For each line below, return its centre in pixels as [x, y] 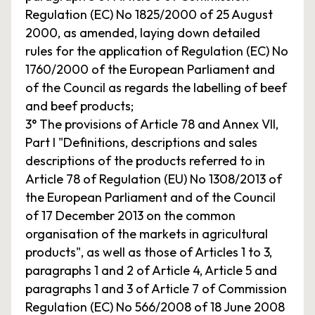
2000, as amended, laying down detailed [143, 33]
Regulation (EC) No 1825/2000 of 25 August [149, 14]
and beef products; [79, 106]
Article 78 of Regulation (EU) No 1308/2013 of [154, 179]
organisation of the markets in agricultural [147, 234]
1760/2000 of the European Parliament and [150, 69]
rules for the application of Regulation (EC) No [157, 51]
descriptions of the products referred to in [145, 161]
